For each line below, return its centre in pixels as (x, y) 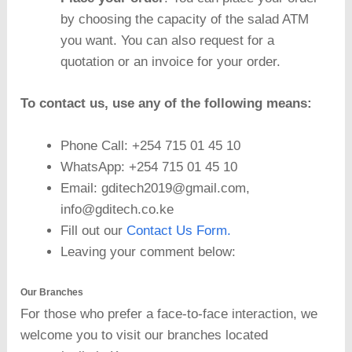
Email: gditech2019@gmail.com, (156, 188)
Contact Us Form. (179, 230)
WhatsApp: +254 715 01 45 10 (149, 167)
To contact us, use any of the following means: (167, 103)
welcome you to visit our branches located (145, 335)
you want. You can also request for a (168, 41)
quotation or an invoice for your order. (171, 62)
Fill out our (94, 230)
